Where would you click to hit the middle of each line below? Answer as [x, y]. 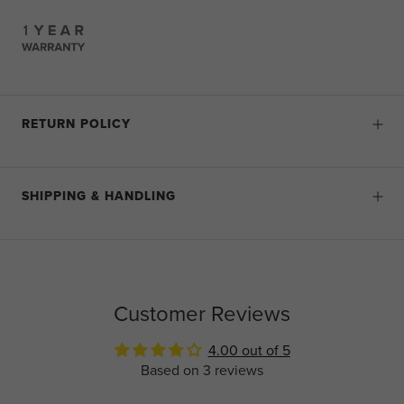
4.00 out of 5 [249, 351]
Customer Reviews [202, 314]
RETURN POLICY [76, 124]
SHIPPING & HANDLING [99, 197]
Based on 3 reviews [202, 371]
